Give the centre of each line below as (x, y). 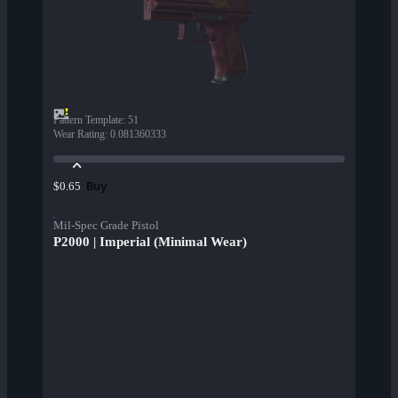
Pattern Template (88, 120)
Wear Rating (79, 135)
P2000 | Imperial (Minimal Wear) (150, 242)
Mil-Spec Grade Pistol (106, 226)
